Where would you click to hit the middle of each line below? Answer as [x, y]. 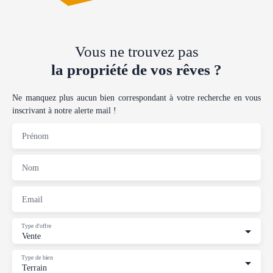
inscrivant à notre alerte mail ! [64, 110]
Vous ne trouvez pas [136, 51]
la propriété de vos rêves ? [136, 69]
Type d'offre [37, 225]
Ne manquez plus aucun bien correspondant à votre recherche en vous [136, 97]
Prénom [35, 136]
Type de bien [37, 257]
